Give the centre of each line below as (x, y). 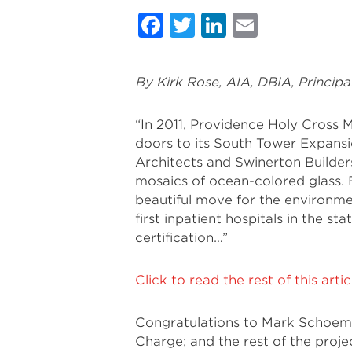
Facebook (228, 25)
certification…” (181, 238)
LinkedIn (282, 25)
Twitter (242, 25)
